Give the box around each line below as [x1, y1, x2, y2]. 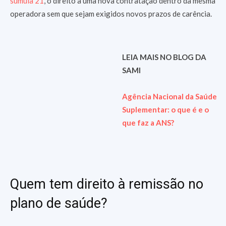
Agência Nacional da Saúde [122, 92, 217, 101]
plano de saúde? [10, 195, 107, 211]
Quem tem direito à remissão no [10, 176, 203, 192]
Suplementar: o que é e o [122, 105, 209, 114]
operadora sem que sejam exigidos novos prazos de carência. [10, 9, 213, 18]
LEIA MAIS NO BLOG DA [122, 52, 206, 62]
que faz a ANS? [122, 118, 174, 127]
